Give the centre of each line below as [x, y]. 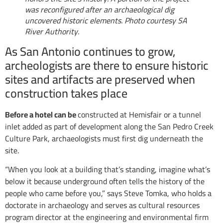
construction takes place [66, 93]
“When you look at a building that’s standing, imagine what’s [108, 169]
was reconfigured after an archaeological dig [100, 9]
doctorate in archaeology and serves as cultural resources [102, 205]
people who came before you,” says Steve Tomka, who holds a [108, 193]
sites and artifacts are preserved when [100, 79]
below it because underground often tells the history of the [105, 181]
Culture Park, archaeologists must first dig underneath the [104, 138]
